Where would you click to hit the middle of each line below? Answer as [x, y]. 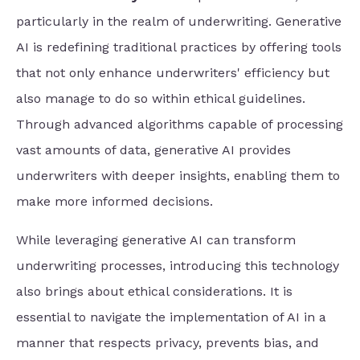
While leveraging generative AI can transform [156, 239]
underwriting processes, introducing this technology [178, 265]
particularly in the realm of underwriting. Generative [179, 21]
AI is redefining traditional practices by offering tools [179, 47]
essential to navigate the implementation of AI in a [171, 317]
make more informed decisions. [117, 201]
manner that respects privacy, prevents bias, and [168, 342]
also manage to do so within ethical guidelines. [161, 98]
